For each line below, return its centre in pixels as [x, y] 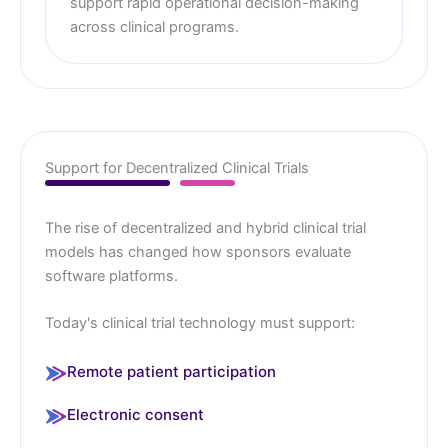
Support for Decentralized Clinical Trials [177, 167]
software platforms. [111, 275]
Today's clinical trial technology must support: [200, 323]
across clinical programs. [154, 26]
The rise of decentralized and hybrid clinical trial [205, 227]
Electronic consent [135, 415]
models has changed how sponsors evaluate [198, 251]
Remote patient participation [171, 372]
